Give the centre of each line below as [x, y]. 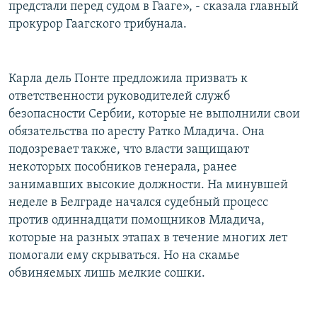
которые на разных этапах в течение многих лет [148, 238]
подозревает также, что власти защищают [129, 150]
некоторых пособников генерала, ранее [123, 168]
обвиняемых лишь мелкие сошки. [107, 274]
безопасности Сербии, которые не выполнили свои [154, 115]
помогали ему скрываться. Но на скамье [124, 256]
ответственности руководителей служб [119, 97]
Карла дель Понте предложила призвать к [128, 79]
